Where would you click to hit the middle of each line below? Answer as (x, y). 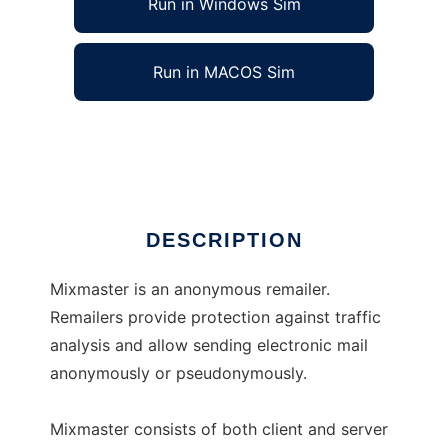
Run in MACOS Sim (224, 72)
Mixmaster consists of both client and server (219, 429)
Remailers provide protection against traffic (215, 317)
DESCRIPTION (224, 240)
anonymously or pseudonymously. (178, 373)
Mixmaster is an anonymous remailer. (190, 289)
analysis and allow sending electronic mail (209, 345)
